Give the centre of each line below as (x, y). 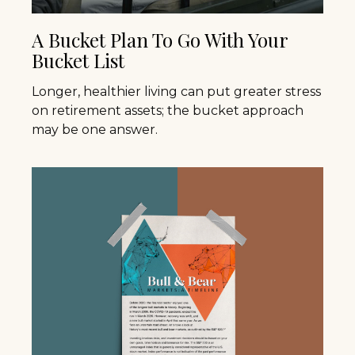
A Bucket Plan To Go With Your (160, 39)
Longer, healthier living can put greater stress (176, 91)
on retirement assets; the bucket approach (168, 110)
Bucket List (78, 60)
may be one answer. (95, 129)
